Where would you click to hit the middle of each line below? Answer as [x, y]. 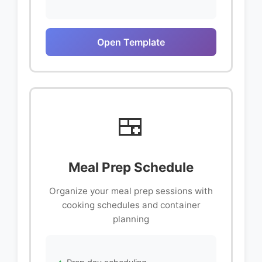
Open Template [131, 42]
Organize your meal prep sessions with [131, 191]
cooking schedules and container [131, 205]
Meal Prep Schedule [131, 167]
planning [131, 219]
